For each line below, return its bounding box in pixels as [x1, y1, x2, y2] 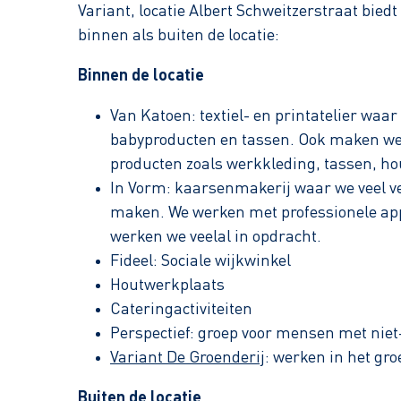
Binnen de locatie [78, 68, 204, 84]
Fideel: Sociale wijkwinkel [110, 253, 291, 269]
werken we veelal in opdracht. [110, 229, 321, 245]
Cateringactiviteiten [110, 302, 252, 318]
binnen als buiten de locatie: [78, 28, 279, 44]
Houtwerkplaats [110, 277, 225, 294]
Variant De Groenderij [110, 350, 265, 366]
